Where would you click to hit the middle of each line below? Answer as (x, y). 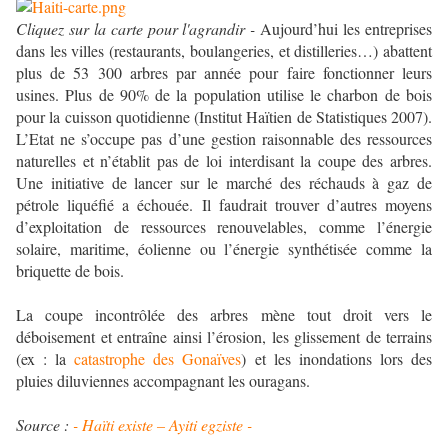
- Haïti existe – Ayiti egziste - (162, 425)
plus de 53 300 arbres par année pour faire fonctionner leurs (224, 73)
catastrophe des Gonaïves (157, 359)
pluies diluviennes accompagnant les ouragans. (163, 381)
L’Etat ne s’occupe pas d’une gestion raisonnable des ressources (224, 139)
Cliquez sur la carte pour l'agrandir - (136, 29)
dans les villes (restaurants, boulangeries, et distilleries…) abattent (224, 51)
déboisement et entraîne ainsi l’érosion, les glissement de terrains (224, 337)
